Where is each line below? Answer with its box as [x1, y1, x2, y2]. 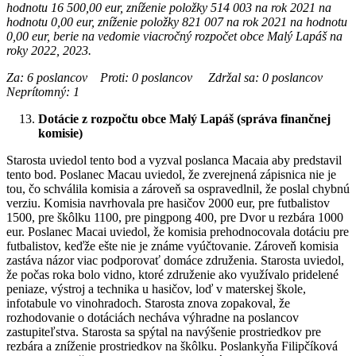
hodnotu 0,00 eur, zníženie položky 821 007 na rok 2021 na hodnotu [6, 14, 347, 29]
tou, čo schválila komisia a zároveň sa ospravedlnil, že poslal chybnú [6, 181, 350, 195]
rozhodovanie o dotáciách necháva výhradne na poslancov [6, 310, 299, 324]
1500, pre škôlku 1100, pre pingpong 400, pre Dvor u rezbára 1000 [6, 210, 343, 224]
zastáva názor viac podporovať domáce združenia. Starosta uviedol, [6, 253, 344, 267]
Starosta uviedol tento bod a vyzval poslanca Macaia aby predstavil [6, 153, 342, 167]
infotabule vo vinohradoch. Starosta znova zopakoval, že [6, 296, 290, 310]
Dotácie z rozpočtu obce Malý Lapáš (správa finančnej [38, 111, 331, 126]
